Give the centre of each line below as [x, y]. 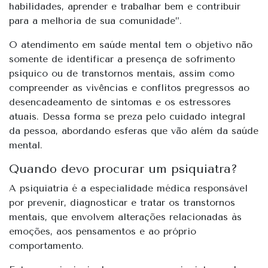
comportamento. [46, 245]
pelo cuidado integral [196, 116]
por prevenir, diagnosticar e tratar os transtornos [122, 202]
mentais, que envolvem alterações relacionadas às [125, 217]
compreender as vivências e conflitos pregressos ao [129, 87]
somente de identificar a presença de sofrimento [122, 59]
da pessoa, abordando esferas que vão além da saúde [134, 130]
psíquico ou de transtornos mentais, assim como [122, 73]
